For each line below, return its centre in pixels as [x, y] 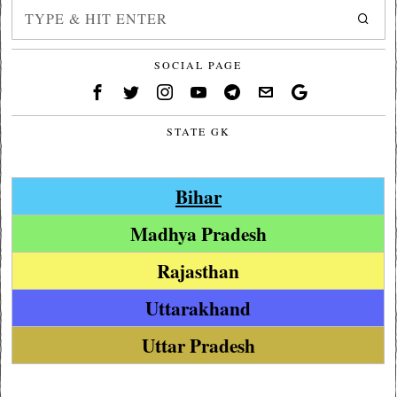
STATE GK [198, 131]
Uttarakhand [198, 307]
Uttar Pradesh [198, 345]
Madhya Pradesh [198, 233]
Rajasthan [198, 270]
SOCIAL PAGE [198, 64]
